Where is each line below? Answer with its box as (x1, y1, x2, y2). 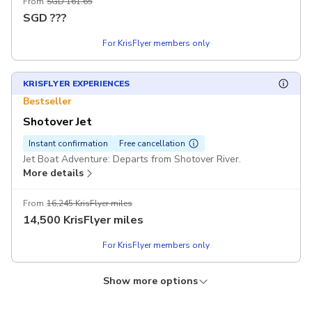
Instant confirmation (29, 137, 108, 149)
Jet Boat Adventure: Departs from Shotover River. (23, 152, 244, 166)
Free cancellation (119, 137, 185, 149)
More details (23, 166, 84, 180)
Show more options (102, 274, 198, 288)
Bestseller (23, 94, 72, 108)
